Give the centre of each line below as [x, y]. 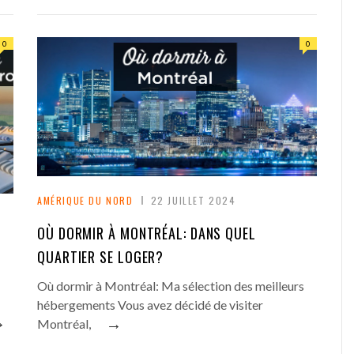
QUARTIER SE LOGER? [101, 256]
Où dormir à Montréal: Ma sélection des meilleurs [171, 285]
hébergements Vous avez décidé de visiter [150, 304]
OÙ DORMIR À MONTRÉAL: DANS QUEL [147, 233]
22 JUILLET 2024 [193, 200]
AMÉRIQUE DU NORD [85, 200]
